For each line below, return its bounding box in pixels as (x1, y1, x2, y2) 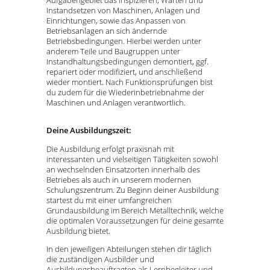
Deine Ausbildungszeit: (46, 124, 131, 136)
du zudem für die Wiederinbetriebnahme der (46, 87, 204, 98)
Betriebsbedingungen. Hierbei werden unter (46, 36, 201, 47)
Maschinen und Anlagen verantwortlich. (46, 97, 187, 108)
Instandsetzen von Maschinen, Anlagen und (46, 5, 200, 16)
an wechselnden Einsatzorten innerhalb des (46, 163, 200, 175)
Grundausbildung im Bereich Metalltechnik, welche (46, 204, 224, 216)
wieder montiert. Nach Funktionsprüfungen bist (46, 77, 213, 88)
